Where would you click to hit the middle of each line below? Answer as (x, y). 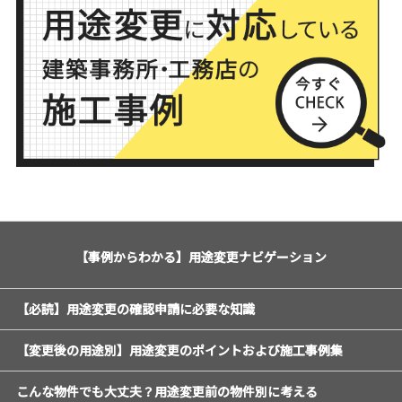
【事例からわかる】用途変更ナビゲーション (201, 257)
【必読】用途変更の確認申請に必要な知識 (135, 309)
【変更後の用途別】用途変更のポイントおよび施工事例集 (179, 350)
